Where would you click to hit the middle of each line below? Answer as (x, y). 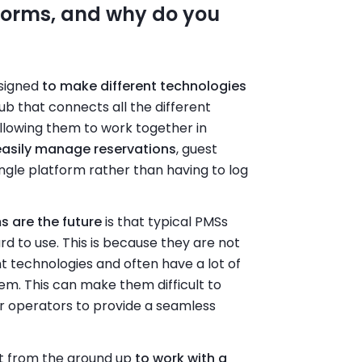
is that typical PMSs (164, 222)
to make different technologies (144, 86)
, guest (196, 149)
